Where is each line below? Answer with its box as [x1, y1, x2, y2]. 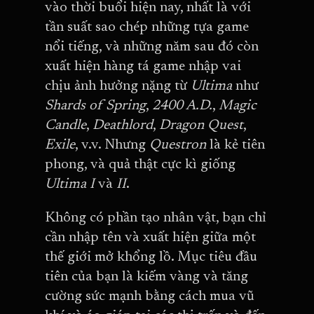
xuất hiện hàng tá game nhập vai [45, 60, 241, 74]
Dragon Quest [159, 118, 243, 133]
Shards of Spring [45, 99, 146, 114]
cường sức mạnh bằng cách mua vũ [45, 289, 254, 304]
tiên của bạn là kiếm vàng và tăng [45, 270, 248, 285]
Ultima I [45, 177, 95, 192]
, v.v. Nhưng [75, 138, 149, 153]
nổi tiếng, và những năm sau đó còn [45, 40, 259, 55]
